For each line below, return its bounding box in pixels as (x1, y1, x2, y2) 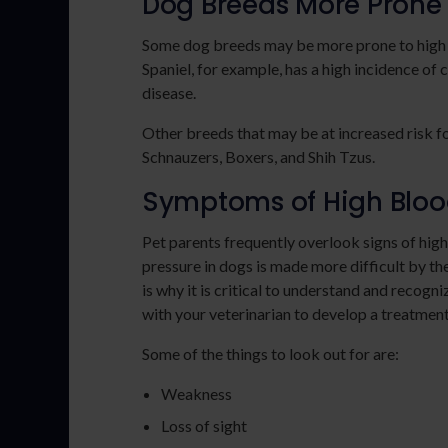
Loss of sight (161, 416, 248, 435)
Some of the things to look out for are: (142, 344, 399, 363)
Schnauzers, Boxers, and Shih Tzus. (142, 147, 378, 166)
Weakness (161, 384, 233, 403)
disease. (142, 83, 196, 102)
